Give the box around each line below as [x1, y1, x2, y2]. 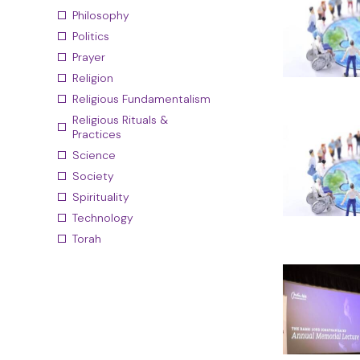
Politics [72, 29, 109, 43]
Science [72, 148, 116, 162]
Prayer [72, 50, 105, 64]
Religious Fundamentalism [72, 92, 211, 106]
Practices [72, 127, 121, 141]
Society [72, 169, 114, 183]
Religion [72, 71, 113, 85]
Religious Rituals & [72, 112, 168, 127]
